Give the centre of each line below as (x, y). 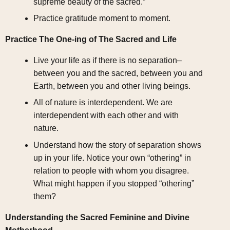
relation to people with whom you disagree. (111, 170)
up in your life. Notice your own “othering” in (112, 158)
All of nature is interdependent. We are (103, 103)
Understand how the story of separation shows (117, 145)
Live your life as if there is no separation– (107, 60)
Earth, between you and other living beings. (112, 86)
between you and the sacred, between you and (118, 73)
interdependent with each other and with (106, 116)
